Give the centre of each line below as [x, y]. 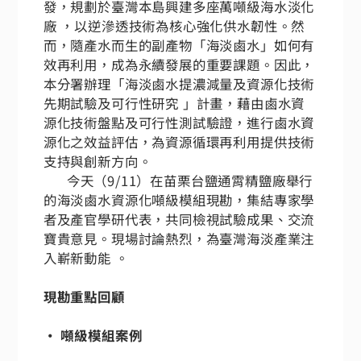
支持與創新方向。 [98, 161]
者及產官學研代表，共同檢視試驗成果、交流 [179, 219]
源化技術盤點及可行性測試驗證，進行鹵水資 [179, 122]
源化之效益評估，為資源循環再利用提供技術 [179, 141]
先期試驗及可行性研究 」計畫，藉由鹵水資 [174, 103]
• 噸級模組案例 [100, 335]
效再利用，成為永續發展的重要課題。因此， [179, 64]
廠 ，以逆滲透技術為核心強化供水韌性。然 [174, 25]
